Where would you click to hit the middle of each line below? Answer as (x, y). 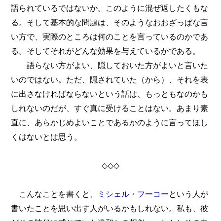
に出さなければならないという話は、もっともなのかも (110, 94)
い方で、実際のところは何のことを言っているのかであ (110, 37)
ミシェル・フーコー (133, 194)
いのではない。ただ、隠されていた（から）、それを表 (110, 80)
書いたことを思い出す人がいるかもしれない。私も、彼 (110, 208)
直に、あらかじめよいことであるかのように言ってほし (110, 123)
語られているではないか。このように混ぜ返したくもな (110, 8)
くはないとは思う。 (47, 137)
